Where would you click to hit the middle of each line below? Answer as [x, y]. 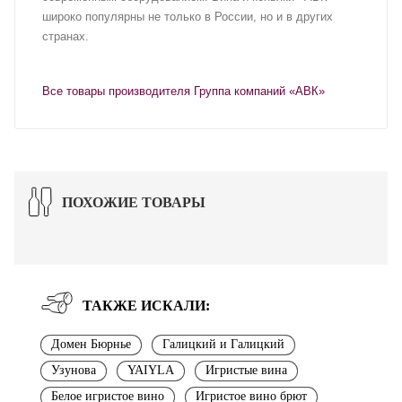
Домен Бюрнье [91, 344]
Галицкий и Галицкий [223, 344]
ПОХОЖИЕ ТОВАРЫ [134, 202]
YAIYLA [151, 370]
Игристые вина [246, 370]
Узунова [74, 370]
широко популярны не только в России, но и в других [188, 16]
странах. [66, 36]
